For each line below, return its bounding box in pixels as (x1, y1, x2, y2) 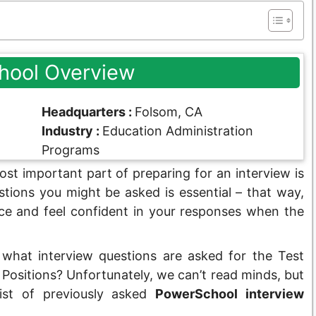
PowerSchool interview (155, 286, 305, 301)
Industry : (42, 123, 102, 138)
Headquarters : (42, 104, 135, 119)
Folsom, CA (135, 104, 202, 119)
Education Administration (102, 123, 253, 138)
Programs (42, 142, 99, 157)
